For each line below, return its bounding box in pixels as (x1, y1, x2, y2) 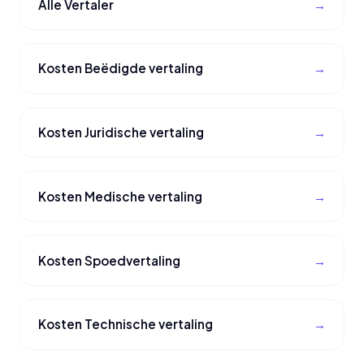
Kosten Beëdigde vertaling (38, 60, 204, 76)
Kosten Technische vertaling (38, 316, 214, 332)
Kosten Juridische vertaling (38, 124, 205, 141)
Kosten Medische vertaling (38, 188, 203, 204)
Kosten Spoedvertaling (38, 252, 181, 268)
